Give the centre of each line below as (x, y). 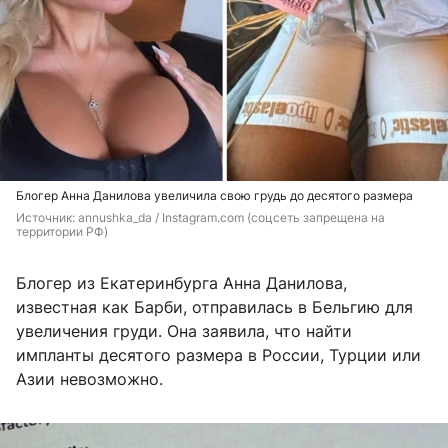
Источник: (47, 217)
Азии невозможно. (89, 378)
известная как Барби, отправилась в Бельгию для (214, 306)
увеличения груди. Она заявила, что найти (184, 330)
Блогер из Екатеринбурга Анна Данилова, (181, 282)
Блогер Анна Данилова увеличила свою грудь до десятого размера (214, 195)
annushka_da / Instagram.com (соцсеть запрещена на (231, 217)
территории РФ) (62, 231)
